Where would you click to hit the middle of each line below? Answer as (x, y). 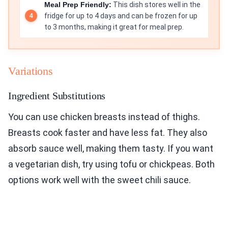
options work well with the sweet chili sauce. (99, 180)
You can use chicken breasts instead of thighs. (104, 117)
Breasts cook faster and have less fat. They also (108, 133)
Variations (31, 71)
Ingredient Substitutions (57, 96)
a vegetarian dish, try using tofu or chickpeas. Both (111, 164)
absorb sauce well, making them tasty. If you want (111, 149)
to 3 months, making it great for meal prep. (114, 27)
